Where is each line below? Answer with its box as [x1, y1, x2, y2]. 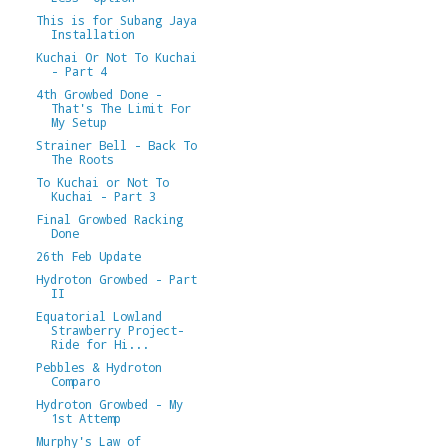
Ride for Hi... [50, 335, 149, 352]
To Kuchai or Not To [35, 173, 169, 190]
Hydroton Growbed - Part [35, 270, 197, 287]
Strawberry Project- [50, 321, 184, 338]
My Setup [50, 113, 107, 130]
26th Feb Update [35, 247, 141, 264]
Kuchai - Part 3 [50, 187, 156, 204]
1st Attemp [50, 409, 121, 426]
